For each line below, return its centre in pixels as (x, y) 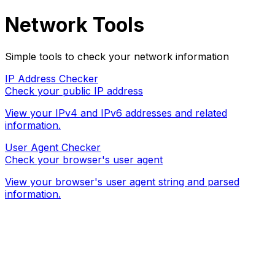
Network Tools (75, 25)
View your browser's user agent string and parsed (122, 181)
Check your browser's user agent (84, 159)
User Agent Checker (53, 147)
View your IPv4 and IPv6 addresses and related (116, 113)
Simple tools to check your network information (117, 56)
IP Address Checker (52, 78)
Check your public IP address (74, 91)
